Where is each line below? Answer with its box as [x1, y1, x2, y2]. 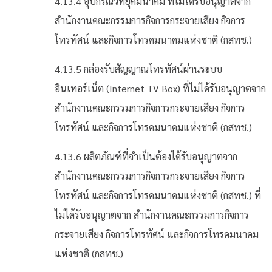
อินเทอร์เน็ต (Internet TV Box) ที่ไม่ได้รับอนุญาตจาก [55, 82, 266, 95]
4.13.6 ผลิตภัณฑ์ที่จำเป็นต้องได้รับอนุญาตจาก [55, 150, 237, 163]
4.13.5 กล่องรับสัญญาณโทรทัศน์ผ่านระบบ [55, 63, 222, 75]
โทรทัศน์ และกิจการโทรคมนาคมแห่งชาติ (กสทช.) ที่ [55, 189, 261, 202]
